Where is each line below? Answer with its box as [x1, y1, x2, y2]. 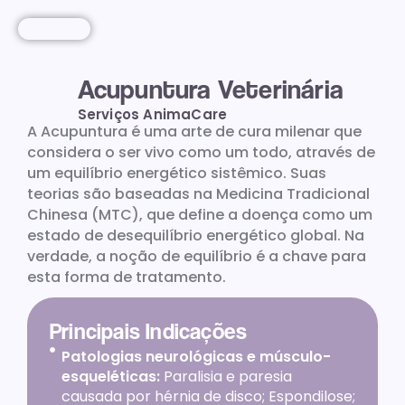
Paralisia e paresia [163, 366, 292, 387]
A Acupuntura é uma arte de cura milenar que [27, 121, 362, 142]
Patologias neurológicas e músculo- [61, 346, 331, 367]
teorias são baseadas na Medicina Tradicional [27, 184, 370, 204]
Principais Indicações [50, 318, 248, 344]
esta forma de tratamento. [27, 267, 226, 287]
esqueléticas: [61, 366, 164, 387]
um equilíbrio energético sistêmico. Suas [27, 163, 326, 184]
